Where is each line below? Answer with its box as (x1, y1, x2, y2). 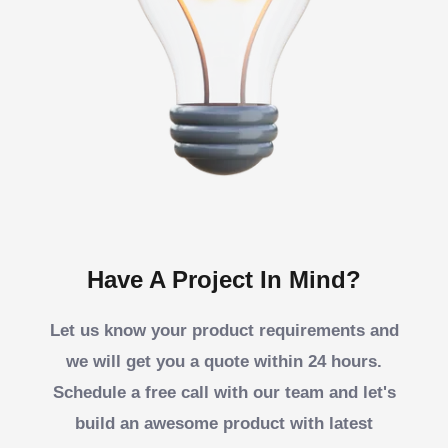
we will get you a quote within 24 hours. (66, 351, 382, 371)
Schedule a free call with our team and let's (52, 382, 396, 402)
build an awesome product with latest (75, 413, 373, 433)
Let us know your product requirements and (49, 320, 399, 340)
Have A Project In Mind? (87, 265, 361, 293)
